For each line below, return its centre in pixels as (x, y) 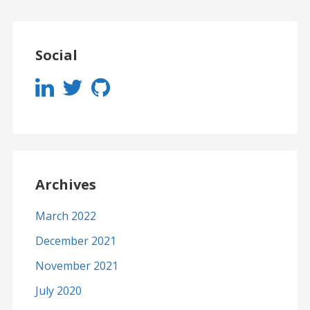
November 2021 (76, 266)
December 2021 (75, 241)
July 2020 (58, 291)
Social (56, 55)
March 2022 (65, 216)
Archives (65, 185)
